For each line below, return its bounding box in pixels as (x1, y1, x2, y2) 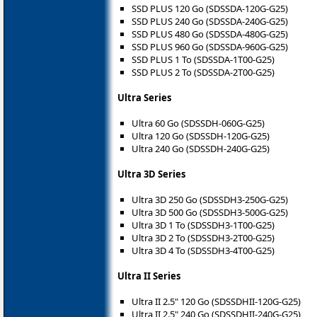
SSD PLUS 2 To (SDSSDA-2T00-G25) (132, 65, 275, 79)
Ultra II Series (117, 269, 180, 282)
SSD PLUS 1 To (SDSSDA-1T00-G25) (132, 52, 275, 66)
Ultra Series (117, 91, 171, 104)
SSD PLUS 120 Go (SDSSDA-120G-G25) (132, 1, 288, 15)
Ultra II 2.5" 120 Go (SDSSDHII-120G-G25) (132, 294, 301, 308)
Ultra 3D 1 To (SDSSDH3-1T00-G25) (132, 218, 275, 231)
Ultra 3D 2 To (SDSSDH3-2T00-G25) (132, 231, 275, 244)
